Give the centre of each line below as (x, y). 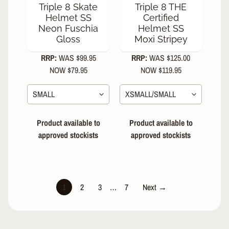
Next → (155, 187)
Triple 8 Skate (68, 7)
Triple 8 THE (161, 7)
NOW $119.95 (161, 70)
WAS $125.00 (170, 58)
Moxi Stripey (161, 39)
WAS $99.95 (77, 58)
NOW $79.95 (68, 70)
